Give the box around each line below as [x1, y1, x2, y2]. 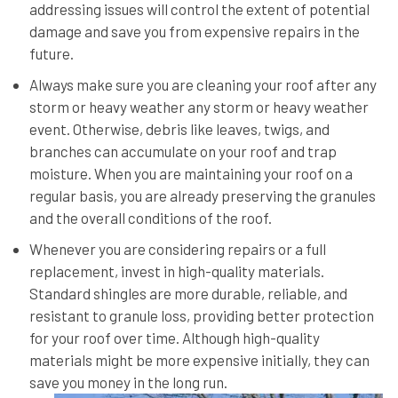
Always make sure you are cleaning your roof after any [28, 75, 377, 93]
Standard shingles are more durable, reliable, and [28, 283, 347, 302]
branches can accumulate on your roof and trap [28, 141, 337, 160]
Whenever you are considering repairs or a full [28, 239, 326, 258]
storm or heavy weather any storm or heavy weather [28, 97, 369, 115]
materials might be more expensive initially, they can [28, 350, 370, 369]
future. [28, 44, 74, 62]
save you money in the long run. [28, 372, 227, 391]
